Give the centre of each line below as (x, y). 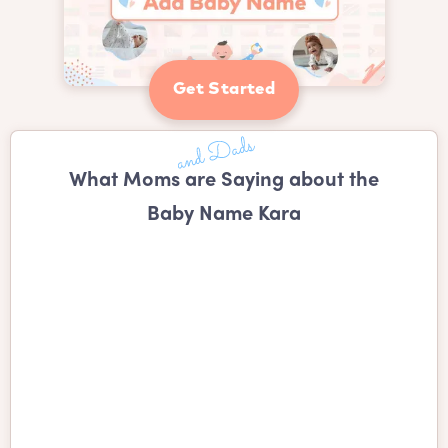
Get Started (224, 89)
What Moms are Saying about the (224, 181)
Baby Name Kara (224, 215)
